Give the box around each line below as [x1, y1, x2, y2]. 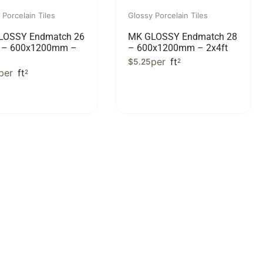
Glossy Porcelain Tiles [128, 11, 208, 20]
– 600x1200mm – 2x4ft [128, 42, 228, 53]
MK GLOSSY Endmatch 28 [128, 31, 238, 42]
